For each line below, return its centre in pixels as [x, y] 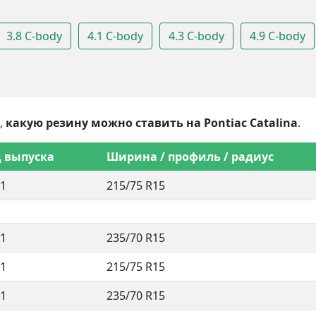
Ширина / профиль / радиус [190, 157]
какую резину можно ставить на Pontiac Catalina [152, 123]
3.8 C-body [34, 36]
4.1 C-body [115, 36]
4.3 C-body [196, 36]
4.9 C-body [278, 36]
